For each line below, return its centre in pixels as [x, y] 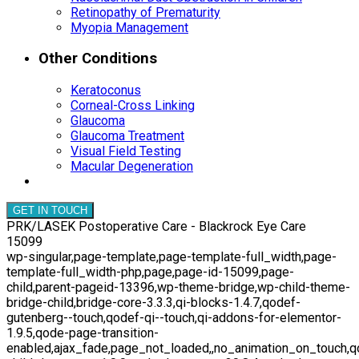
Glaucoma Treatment [127, 136]
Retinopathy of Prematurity [145, 12]
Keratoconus [106, 91]
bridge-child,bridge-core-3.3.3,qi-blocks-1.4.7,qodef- [153, 303]
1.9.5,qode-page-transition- [83, 333]
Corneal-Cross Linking [133, 106]
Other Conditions [98, 59]
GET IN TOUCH [50, 211]
